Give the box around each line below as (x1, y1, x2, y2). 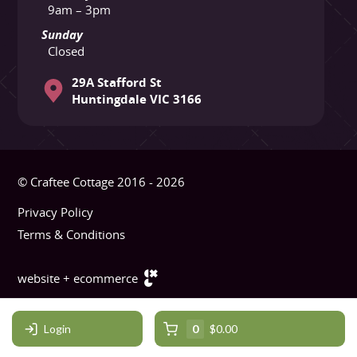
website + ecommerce (18, 269, 139, 286)
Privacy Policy (18, 204, 94, 221)
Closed (47, 43, 84, 60)
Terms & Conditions (18, 226, 126, 242)
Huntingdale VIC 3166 (71, 91, 202, 108)
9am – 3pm (47, 2, 111, 18)
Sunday (41, 26, 84, 44)
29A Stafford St (71, 74, 162, 92)
